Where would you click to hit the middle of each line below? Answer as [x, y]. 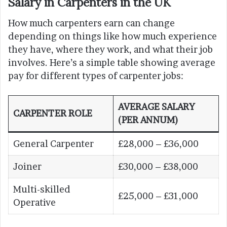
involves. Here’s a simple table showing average [112, 62]
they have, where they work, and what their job [110, 49]
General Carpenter [53, 143]
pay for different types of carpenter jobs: [96, 75]
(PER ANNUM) [148, 120]
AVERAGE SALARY [157, 106]
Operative [34, 202]
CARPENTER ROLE [53, 113]
